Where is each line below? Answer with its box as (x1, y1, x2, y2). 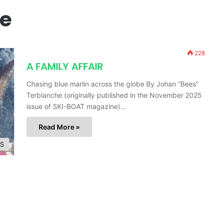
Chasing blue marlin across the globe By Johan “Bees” (26, 80, 198, 88)
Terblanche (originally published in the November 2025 (26, 91, 202, 100)
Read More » (39, 123, 80, 131)
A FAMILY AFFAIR (26, 60, 103, 74)
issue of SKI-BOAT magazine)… (26, 102, 126, 111)
